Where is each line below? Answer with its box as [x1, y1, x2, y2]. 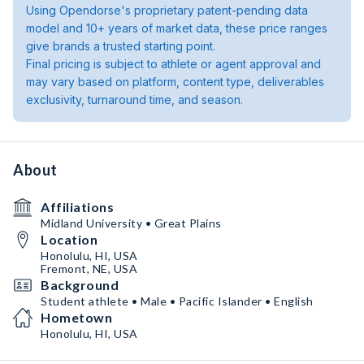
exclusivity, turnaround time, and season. [26, 93, 243, 106]
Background [41, 277, 119, 292]
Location [41, 232, 97, 247]
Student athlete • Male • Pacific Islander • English [41, 294, 314, 308]
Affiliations [41, 199, 114, 214]
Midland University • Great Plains [41, 216, 222, 230]
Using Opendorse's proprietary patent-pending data [26, 3, 308, 17]
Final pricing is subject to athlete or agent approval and [26, 57, 321, 71]
